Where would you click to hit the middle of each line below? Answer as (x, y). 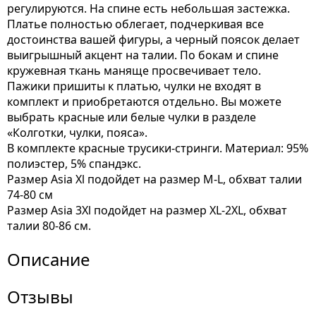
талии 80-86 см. (49, 226)
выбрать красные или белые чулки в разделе (132, 117)
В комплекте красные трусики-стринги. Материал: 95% (158, 148)
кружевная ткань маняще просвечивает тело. (134, 71)
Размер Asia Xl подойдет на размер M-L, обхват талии (154, 179)
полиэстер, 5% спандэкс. (74, 164)
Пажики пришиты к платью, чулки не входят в (134, 86)
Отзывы (40, 297)
